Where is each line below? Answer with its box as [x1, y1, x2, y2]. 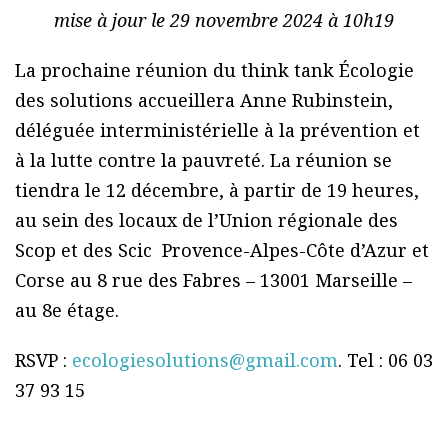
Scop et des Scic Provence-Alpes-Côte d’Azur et [15, 238, 429, 263]
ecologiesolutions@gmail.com [72, 348, 338, 373]
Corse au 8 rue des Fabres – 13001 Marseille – [15, 268, 412, 293]
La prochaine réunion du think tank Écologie [15, 58, 414, 83]
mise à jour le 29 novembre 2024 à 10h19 [54, 8, 394, 33]
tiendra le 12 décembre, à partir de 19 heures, [15, 178, 419, 203]
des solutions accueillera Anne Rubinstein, [15, 88, 393, 113]
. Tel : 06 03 [338, 348, 433, 373]
